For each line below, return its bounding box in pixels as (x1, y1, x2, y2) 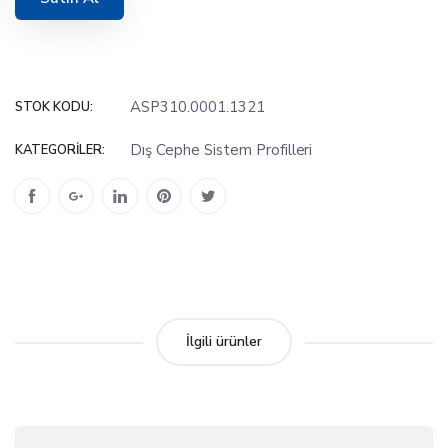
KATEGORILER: (15, 141, 105, 160)
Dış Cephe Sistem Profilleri (130, 140, 313, 161)
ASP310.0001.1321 (130, 97, 265, 118)
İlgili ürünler (186, 332, 262, 352)
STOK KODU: (15, 98, 93, 117)
